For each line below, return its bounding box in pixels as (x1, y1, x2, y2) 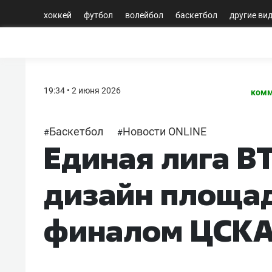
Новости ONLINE (123, 124, 206, 138)
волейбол (125, 10, 163, 20)
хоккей (44, 10, 72, 20)
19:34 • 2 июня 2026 (44, 85, 121, 95)
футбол (84, 10, 113, 20)
